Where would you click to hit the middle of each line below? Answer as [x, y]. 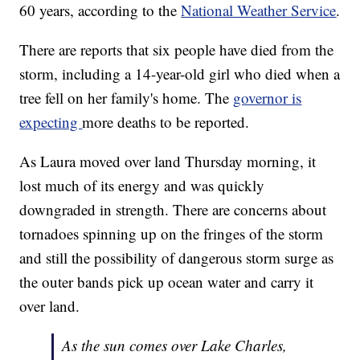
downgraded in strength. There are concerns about [173, 209]
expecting [51, 121]
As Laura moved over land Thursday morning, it [168, 161]
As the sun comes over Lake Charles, [175, 345]
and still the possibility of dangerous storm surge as [177, 257]
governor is [268, 97]
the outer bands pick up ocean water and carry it [167, 281]
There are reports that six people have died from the [177, 49]
